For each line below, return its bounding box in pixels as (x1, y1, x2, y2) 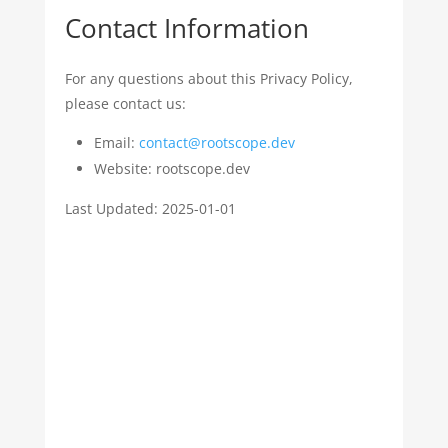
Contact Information (64, 10, 309, 46)
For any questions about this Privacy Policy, (64, 69, 353, 88)
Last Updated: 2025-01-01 (64, 199, 236, 218)
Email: (93, 133, 139, 152)
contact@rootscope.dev (138, 133, 295, 152)
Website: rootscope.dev (93, 159, 250, 178)
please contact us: (64, 94, 186, 113)
